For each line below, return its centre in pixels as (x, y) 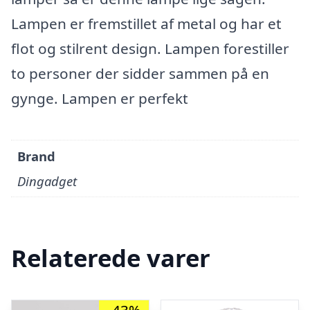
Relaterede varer (111, 258)
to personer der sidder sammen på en (140, 73)
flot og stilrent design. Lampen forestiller (150, 48)
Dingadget (47, 181)
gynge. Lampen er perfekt (100, 98)
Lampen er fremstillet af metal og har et (146, 24)
